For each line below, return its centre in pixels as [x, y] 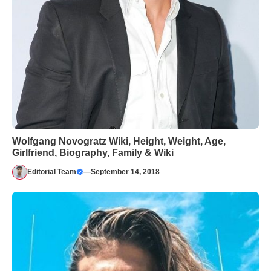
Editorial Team [52, 172]
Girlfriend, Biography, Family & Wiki [93, 152]
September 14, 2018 [125, 172]
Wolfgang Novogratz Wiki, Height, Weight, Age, [119, 141]
